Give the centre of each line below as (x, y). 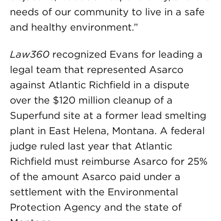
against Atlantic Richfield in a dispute (100, 85)
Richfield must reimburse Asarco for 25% (109, 161)
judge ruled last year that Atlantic (91, 146)
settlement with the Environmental (94, 192)
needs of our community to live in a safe (107, 12)
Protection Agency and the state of (96, 207)
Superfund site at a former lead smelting (108, 115)
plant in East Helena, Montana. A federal (107, 131)
